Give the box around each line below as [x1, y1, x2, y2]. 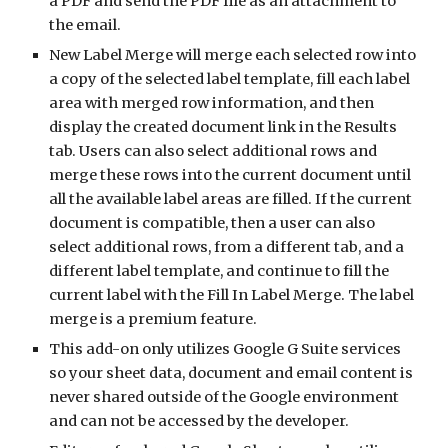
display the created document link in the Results [49, 118, 398, 136]
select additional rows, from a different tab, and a [49, 238, 405, 256]
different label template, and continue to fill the [49, 262, 390, 280]
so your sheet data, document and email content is [49, 364, 414, 382]
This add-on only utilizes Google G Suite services [49, 340, 402, 358]
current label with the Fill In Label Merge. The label [49, 286, 415, 304]
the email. [49, 16, 122, 34]
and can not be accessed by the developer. [49, 412, 350, 430]
